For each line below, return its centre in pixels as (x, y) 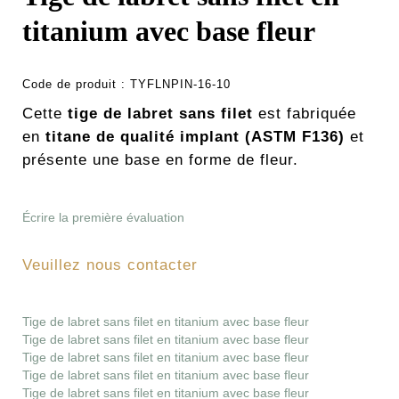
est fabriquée (305, 114)
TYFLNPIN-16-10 (180, 85)
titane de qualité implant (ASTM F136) (195, 137)
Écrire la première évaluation (103, 218)
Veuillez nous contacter (110, 265)
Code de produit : (76, 85)
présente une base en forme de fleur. (160, 160)
